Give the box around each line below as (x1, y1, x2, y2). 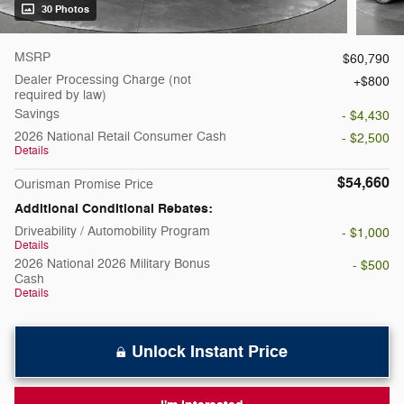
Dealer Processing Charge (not (14, 72, 191, 88)
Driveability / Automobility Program (14, 224, 210, 240)
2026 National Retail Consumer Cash (14, 129, 226, 145)
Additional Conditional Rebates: (14, 200, 213, 218)
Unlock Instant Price (132, 341, 288, 363)
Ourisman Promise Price (14, 177, 153, 193)
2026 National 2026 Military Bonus (14, 256, 210, 272)
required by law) (14, 87, 106, 104)
